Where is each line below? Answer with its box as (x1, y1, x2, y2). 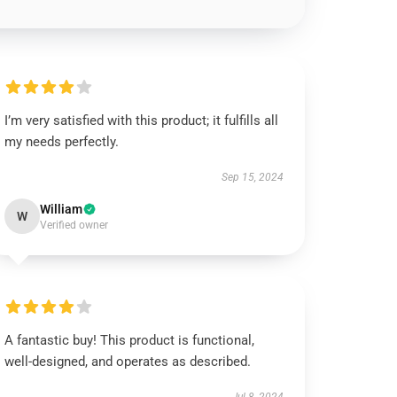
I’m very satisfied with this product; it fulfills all (4, 113, 279, 128)
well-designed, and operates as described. (4, 354, 252, 370)
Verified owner (40, 219, 109, 231)
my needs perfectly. (4, 134, 120, 150)
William (40, 202, 83, 216)
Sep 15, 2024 (221, 171, 284, 183)
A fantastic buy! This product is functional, (4, 332, 255, 348)
